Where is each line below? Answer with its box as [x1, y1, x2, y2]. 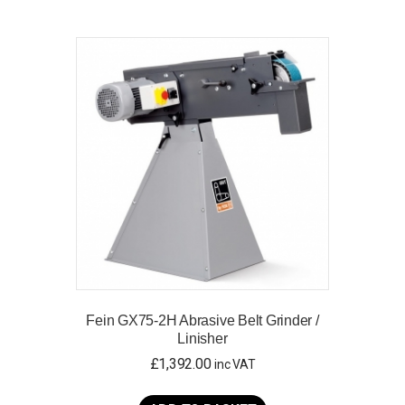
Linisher [177, 331, 228, 347]
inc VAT [214, 357, 256, 372]
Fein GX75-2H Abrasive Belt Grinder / [86, 313, 319, 329]
